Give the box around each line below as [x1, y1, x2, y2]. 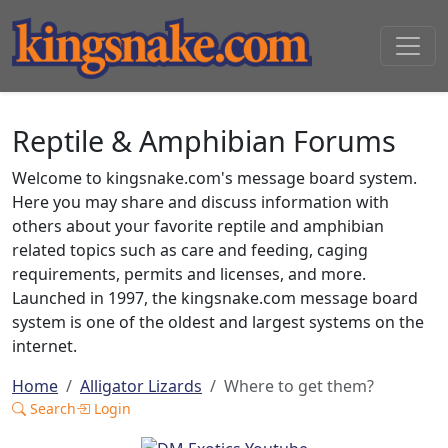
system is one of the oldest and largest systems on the [12, 311, 424, 333]
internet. [12, 335, 77, 357]
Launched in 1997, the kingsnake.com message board [12, 287, 418, 309]
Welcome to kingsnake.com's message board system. [12, 167, 417, 189]
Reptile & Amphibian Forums [12, 121, 396, 160]
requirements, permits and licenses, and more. [12, 263, 366, 285]
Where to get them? [224, 375, 374, 397]
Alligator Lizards [80, 375, 202, 397]
